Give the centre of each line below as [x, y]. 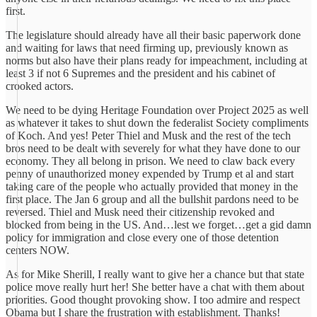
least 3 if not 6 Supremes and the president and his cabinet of [140, 73]
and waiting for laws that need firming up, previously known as [147, 48]
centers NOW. [38, 250]
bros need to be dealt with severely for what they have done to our [153, 148]
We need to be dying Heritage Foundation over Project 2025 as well [157, 110]
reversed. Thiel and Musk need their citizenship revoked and [140, 212]
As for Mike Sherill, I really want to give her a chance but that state [155, 274]
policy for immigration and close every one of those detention [142, 237]
